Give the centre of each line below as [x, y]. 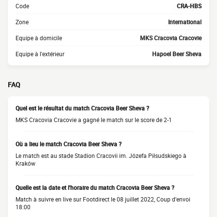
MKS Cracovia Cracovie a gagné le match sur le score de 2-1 [94, 120]
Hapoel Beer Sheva [177, 54]
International [185, 22]
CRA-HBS [189, 6]
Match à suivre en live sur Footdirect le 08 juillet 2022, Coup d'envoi [103, 199]
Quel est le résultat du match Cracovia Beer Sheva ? [82, 108]
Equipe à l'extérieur [40, 54]
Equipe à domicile [39, 38]
